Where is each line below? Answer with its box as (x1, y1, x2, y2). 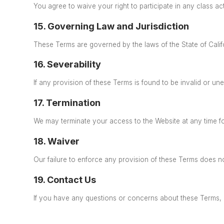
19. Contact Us (33, 174, 96, 185)
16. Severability (33, 59, 101, 70)
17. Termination (33, 97, 101, 108)
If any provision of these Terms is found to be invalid (33, 78, 201, 87)
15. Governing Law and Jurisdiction (33, 20, 189, 31)
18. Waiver (33, 135, 80, 146)
